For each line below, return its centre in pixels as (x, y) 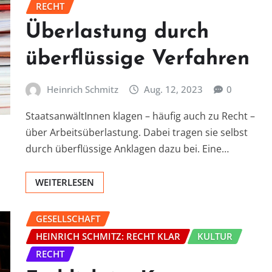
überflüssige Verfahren (138, 59)
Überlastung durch (117, 33)
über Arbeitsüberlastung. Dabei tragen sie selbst (137, 132)
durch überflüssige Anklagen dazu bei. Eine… (127, 148)
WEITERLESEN (65, 182)
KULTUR (215, 236)
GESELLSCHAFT (68, 218)
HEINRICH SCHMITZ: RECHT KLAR (108, 236)
